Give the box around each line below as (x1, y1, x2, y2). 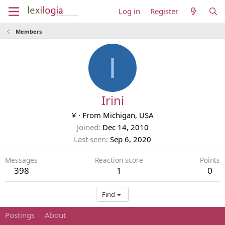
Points (200, 155, 220, 165)
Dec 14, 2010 (102, 122, 149, 132)
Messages (5, 155, 38, 165)
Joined (76, 122, 98, 132)
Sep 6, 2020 (110, 134, 151, 144)
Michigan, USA (102, 110, 154, 120)
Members (15, 28, 42, 35)
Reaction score (94, 155, 143, 165)
